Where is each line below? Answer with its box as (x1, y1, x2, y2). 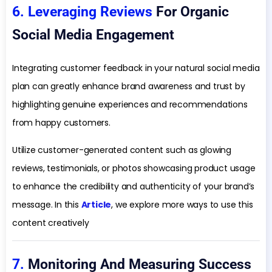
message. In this (12, 198, 81, 211)
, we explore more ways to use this (111, 198, 253, 211)
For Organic (156, 4, 229, 21)
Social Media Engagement (12, 27, 174, 44)
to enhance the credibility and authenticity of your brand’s (12, 180, 255, 192)
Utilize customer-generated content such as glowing (12, 143, 231, 156)
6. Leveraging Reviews (12, 4, 156, 21)
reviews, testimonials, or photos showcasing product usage (12, 161, 256, 174)
